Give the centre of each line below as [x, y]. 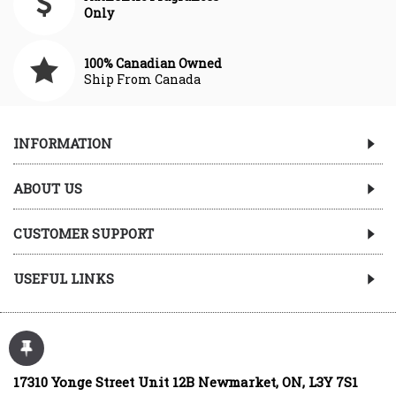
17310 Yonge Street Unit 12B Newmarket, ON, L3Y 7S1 [186, 382]
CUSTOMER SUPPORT [84, 234]
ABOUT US [48, 189]
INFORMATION [63, 144]
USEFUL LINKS [64, 279]
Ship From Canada [142, 79]
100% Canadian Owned [153, 63]
